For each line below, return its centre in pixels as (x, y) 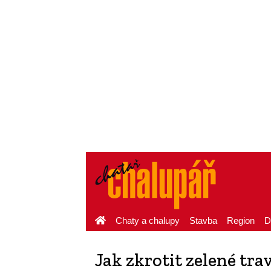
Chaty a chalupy (148, 220)
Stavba (203, 220)
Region (241, 220)
